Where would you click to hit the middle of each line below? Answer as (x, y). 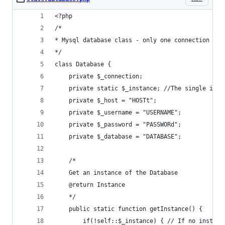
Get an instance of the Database (123, 173)
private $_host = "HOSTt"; (113, 100)
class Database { (83, 64)
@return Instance (97, 185)
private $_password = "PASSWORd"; (125, 125)
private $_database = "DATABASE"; (125, 137)
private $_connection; (106, 76)
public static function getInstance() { (136, 209)
